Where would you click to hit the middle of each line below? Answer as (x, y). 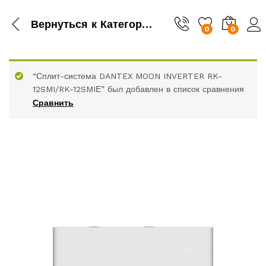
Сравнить (53, 103)
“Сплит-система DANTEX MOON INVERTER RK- (127, 76)
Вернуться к (64, 24)
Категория (119, 24)
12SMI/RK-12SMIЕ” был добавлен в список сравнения (138, 89)
